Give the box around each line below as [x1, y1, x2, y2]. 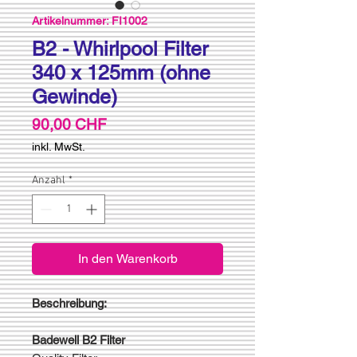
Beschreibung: [32, 296, 107, 310]
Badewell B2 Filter [32, 332, 125, 347]
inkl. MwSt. [32, 139, 85, 153]
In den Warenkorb [77, 250, 178, 266]
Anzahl [32, 173, 65, 187]
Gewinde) [32, 84, 117, 108]
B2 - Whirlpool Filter [32, 37, 208, 61]
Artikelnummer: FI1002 [32, 14, 147, 27]
